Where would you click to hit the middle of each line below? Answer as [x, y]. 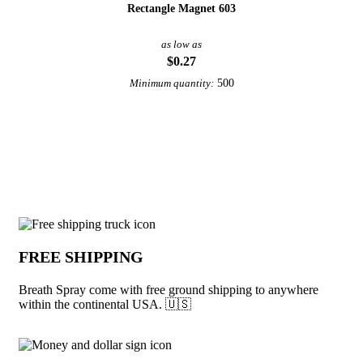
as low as [181, 45]
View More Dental [181, 152]
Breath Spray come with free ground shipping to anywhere [169, 290]
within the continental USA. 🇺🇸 [105, 305]
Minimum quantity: [171, 84]
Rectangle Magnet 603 [181, 9]
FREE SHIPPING [81, 257]
